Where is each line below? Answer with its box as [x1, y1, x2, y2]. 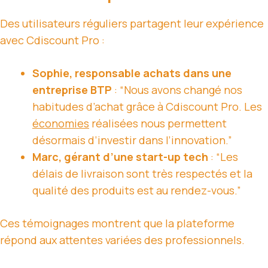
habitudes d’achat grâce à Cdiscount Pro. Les [32, 99, 262, 114]
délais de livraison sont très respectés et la [32, 166, 252, 181]
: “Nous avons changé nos [112, 83, 242, 98]
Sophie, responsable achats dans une [32, 66, 232, 81]
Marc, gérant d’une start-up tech [32, 150, 208, 165]
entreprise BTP [32, 83, 112, 98]
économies [32, 116, 89, 131]
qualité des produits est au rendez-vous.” [32, 183, 241, 198]
